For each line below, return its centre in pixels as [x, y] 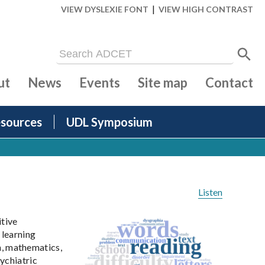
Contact [229, 83]
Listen [210, 192]
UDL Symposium [109, 122]
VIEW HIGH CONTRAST [206, 9]
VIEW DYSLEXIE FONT [105, 9]
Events [100, 83]
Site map [163, 83]
